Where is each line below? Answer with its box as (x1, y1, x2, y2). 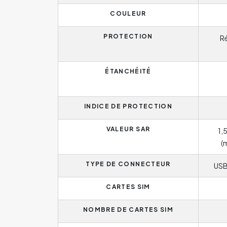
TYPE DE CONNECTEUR (86, 160, 171, 168)
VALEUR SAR (106, 125, 150, 133)
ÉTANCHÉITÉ (105, 67, 152, 75)
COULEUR (110, 9, 146, 17)
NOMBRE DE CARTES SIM (83, 205, 174, 213)
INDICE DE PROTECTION (84, 102, 173, 110)
